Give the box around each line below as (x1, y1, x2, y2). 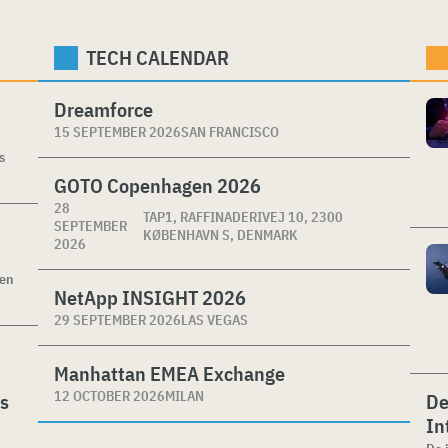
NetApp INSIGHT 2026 (54, 284, 246, 311)
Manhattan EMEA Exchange (54, 360, 285, 387)
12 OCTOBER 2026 (54, 387, 165, 405)
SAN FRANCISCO (181, 123, 279, 141)
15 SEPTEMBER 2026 (54, 123, 181, 141)
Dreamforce (54, 96, 153, 123)
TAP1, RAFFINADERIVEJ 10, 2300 (143, 208, 344, 226)
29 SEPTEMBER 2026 (54, 311, 181, 329)
